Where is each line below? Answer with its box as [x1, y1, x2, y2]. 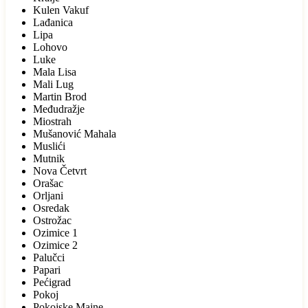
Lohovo [33, 41, 67, 53]
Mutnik [33, 152, 65, 164]
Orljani [33, 189, 63, 201]
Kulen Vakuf [33, 3, 89, 16]
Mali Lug [33, 78, 74, 90]
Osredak [33, 201, 69, 214]
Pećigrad [33, 276, 71, 288]
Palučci [33, 251, 65, 263]
